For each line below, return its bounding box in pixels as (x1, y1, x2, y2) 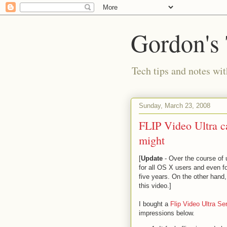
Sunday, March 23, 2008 (139, 101, 210, 109)
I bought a (139, 200, 170, 208)
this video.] (139, 182, 171, 190)
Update (141, 155, 163, 162)
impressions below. (139, 209, 195, 217)
